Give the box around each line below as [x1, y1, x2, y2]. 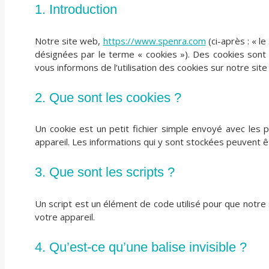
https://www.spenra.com [103, 34, 206, 47]
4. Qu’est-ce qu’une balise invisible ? [35, 239, 247, 255]
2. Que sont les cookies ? [35, 89, 181, 105]
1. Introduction [35, 2, 117, 17]
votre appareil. [35, 210, 95, 223]
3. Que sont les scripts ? [35, 165, 175, 180]
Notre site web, [35, 34, 103, 47]
